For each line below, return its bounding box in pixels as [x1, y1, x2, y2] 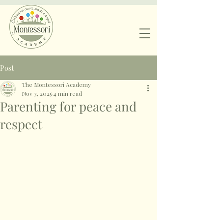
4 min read [53, 89, 82, 97]
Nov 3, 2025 [22, 89, 52, 97]
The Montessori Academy [22, 81, 91, 88]
